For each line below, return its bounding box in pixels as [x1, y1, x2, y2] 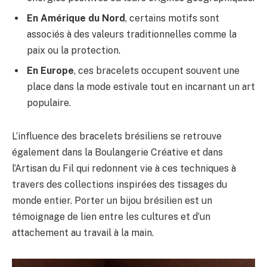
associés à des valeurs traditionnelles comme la [27, 29, 237, 41]
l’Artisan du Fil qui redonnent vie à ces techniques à [12, 162, 236, 174]
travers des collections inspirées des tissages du [12, 178, 227, 190]
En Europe [27, 65, 74, 77]
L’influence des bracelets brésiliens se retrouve [12, 130, 222, 142]
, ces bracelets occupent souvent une [74, 65, 240, 77]
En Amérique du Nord [27, 13, 125, 24]
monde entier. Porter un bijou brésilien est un [12, 194, 212, 206]
